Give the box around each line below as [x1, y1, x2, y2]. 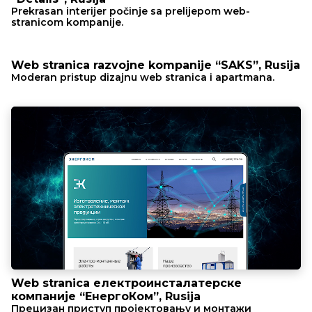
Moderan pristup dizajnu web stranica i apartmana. [11, 71, 274, 84]
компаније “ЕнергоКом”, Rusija [11, 289, 201, 303]
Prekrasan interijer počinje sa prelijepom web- [11, 5, 250, 17]
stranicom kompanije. [11, 16, 123, 29]
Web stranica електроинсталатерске [11, 276, 242, 290]
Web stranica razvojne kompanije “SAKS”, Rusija [11, 58, 300, 72]
